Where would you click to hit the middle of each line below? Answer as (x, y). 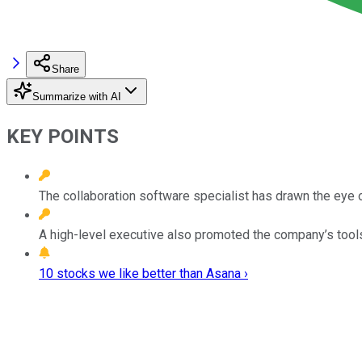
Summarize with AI (77, 96)
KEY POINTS (63, 136)
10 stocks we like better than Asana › (143, 273)
